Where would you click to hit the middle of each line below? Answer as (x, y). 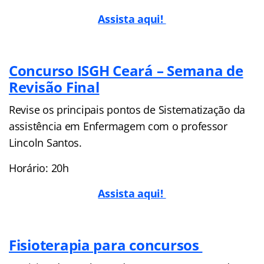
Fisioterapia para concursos (106, 245)
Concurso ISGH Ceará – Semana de (126, 70)
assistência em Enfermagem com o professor (118, 126)
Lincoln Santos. (45, 142)
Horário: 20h (39, 168)
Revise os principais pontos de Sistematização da (127, 109)
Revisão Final (54, 87)
